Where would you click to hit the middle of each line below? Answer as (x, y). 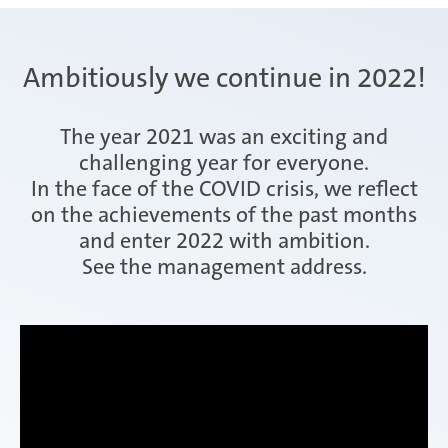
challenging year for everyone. (224, 163)
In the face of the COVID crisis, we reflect (224, 189)
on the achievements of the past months (224, 215)
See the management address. (224, 267)
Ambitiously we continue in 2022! (224, 78)
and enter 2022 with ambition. (224, 241)
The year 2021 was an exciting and (224, 137)
